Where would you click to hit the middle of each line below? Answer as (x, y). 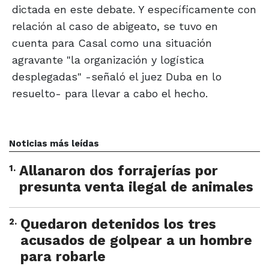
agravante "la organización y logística (108, 60)
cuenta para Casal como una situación (112, 43)
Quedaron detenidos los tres (118, 225)
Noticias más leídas (54, 144)
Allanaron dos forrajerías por (119, 171)
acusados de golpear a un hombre (136, 241)
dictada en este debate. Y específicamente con (134, 10)
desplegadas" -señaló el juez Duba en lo (117, 77)
